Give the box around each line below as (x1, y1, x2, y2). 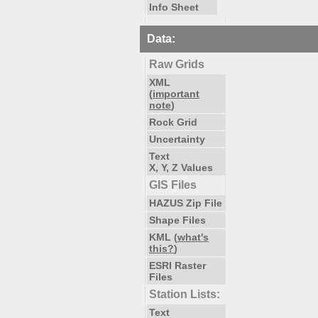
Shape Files (149, 214, 206, 226)
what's (177, 231, 209, 243)
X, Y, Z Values (149, 162, 213, 173)
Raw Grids (149, 58, 204, 70)
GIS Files (149, 179, 197, 191)
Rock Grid (149, 116, 197, 128)
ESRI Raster (149, 260, 206, 271)
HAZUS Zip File (149, 197, 222, 209)
